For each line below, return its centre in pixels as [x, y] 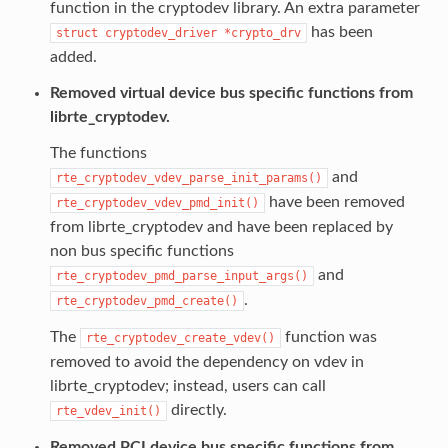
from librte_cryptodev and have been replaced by [221, 226]
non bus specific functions [141, 250]
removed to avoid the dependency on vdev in [206, 361]
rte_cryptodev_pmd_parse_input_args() [181, 275]
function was [328, 336]
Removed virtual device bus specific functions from [231, 92]
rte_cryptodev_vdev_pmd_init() [157, 202]
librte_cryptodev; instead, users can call [187, 385]
